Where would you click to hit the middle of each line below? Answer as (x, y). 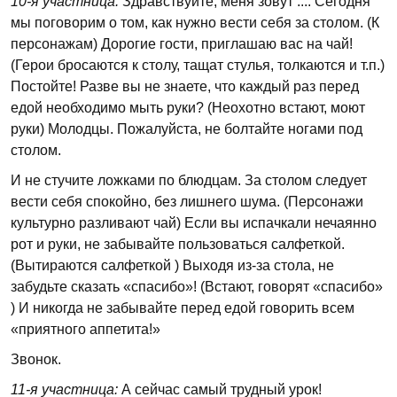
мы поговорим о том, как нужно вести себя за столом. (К (195, 23)
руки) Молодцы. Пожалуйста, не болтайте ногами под (187, 129)
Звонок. (36, 359)
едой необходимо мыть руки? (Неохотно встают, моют (188, 108)
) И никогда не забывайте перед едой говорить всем (183, 308)
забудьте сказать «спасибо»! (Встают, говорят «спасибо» (197, 287)
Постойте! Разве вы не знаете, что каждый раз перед (185, 86)
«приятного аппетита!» (86, 329)
